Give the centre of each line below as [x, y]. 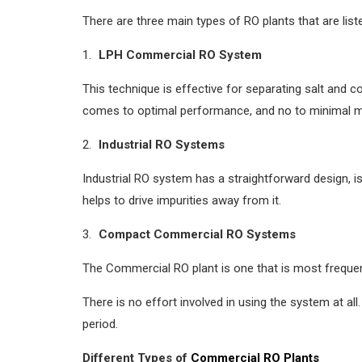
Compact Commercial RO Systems [197, 234]
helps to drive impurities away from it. [182, 200]
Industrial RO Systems [162, 144]
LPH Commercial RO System [180, 55]
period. [100, 324]
